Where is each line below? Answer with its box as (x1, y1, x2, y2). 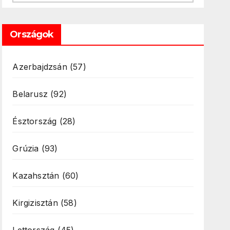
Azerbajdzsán (12, 62, 67, 72)
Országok (10, 29, 54, 40)
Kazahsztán (12, 170, 60, 181)
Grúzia (12, 143, 39, 154)
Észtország (12, 116, 57, 126)
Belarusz (12, 89, 48, 99)
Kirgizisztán (12, 198, 58, 208)
